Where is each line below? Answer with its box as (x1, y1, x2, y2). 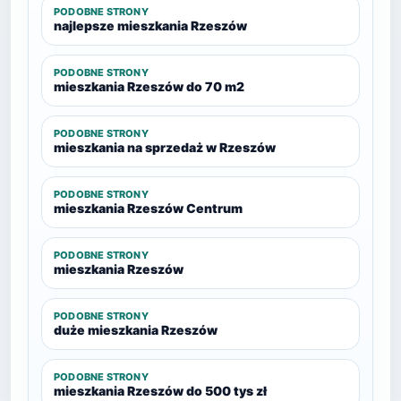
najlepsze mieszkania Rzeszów (54, 18, 247, 33)
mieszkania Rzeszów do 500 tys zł (54, 383, 267, 398)
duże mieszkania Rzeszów (54, 322, 218, 337)
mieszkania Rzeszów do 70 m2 (54, 79, 244, 94)
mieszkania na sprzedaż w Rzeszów (54, 140, 276, 155)
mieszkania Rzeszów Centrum (54, 200, 243, 216)
